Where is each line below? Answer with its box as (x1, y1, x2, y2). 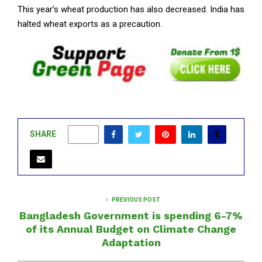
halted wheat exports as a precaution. (18, 19, 162, 29)
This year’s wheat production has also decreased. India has (18, 4, 244, 15)
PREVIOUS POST (111, 196, 160, 204)
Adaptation (101, 236, 161, 249)
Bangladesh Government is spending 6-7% (19, 209, 243, 222)
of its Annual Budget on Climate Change (26, 223, 236, 236)
